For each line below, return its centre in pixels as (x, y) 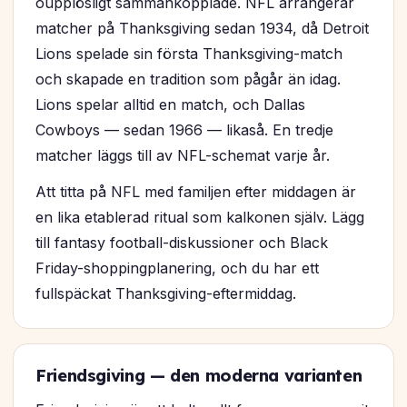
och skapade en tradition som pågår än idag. (188, 79)
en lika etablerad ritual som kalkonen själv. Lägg (200, 218)
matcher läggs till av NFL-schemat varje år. (183, 156)
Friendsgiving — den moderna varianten (199, 376)
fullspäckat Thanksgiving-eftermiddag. (166, 294)
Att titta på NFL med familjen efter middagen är (196, 192)
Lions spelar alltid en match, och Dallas (170, 105)
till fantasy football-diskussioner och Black (182, 243)
